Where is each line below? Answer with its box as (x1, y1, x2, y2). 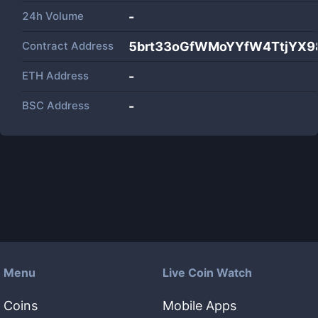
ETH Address (22, 69, 89, 82)
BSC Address (22, 99, 89, 112)
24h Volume (22, 9, 84, 23)
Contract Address (22, 39, 114, 53)
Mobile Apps (163, 298, 236, 313)
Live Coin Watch (163, 265, 252, 280)
